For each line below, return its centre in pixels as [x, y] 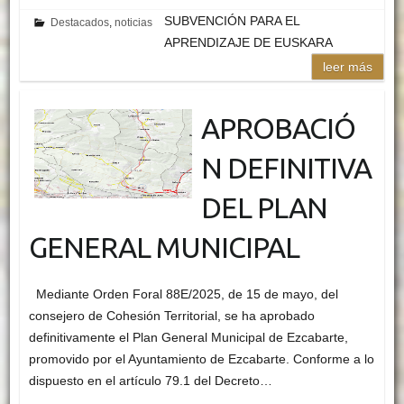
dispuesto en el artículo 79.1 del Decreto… [150, 380]
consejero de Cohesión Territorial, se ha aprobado [171, 315]
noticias [134, 22]
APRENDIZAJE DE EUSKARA [249, 42]
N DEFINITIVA [286, 167]
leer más [348, 66]
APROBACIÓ [278, 128]
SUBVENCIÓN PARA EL [233, 20]
